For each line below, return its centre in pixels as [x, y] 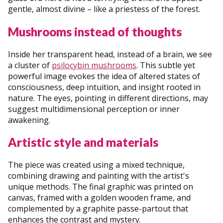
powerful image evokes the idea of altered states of [104, 76]
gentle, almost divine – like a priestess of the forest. [104, 9]
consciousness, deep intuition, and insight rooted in [104, 87]
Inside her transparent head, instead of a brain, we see [110, 54]
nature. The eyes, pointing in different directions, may [108, 98]
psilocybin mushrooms [94, 65]
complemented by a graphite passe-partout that [98, 209]
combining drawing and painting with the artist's [99, 176]
